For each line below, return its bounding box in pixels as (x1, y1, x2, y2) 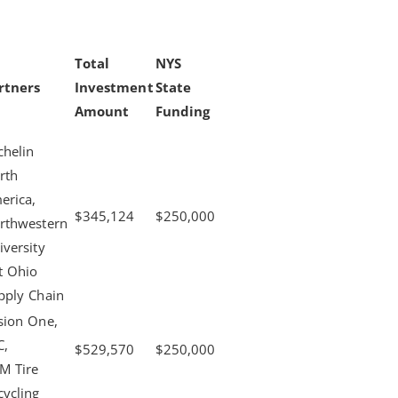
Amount (74, 102, 130, 120)
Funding (155, 102, 211, 120)
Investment (74, 78, 154, 96)
